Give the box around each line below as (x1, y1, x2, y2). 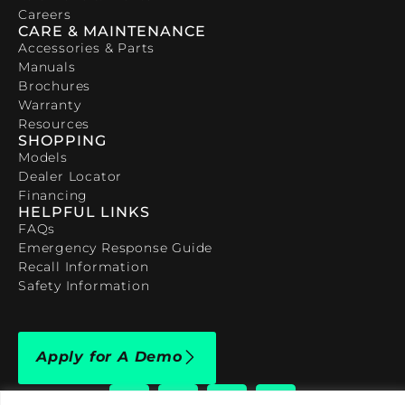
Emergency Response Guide (18, 240, 213, 257)
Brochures (18, 78, 91, 95)
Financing (18, 187, 89, 204)
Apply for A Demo (36, 348, 183, 366)
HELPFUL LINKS (18, 203, 150, 221)
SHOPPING (18, 132, 107, 150)
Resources (18, 116, 90, 133)
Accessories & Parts (18, 40, 155, 57)
